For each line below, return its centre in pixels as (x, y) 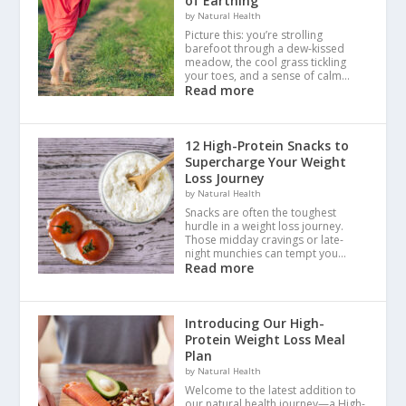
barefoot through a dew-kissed (265, 48)
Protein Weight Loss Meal (266, 339)
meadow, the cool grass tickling (266, 62)
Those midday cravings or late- (265, 239)
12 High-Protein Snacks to (267, 145)
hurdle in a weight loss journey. (265, 226)
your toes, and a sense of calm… (268, 75)
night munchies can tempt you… (266, 253)
